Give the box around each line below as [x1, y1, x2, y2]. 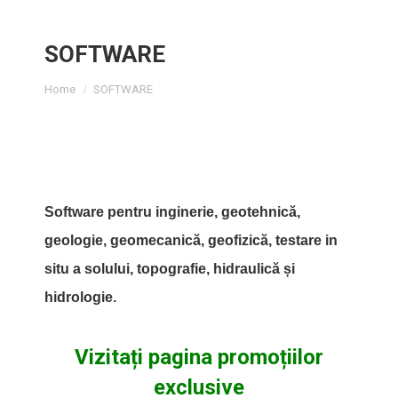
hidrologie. [44, 290, 116, 305]
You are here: [44, 73, 122, 90]
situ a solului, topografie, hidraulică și [44, 261, 295, 276]
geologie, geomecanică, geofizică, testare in [44, 233, 338, 248]
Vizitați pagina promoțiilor [75, 345, 323, 370]
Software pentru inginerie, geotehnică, [44, 204, 300, 219]
